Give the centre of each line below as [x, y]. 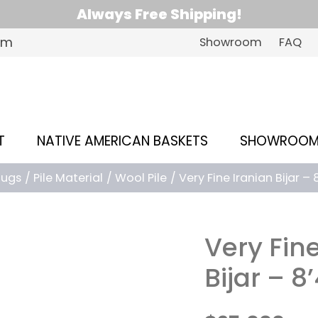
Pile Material [68, 178]
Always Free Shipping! [159, 14]
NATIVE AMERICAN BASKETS [123, 141]
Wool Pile [141, 178]
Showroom [230, 42]
